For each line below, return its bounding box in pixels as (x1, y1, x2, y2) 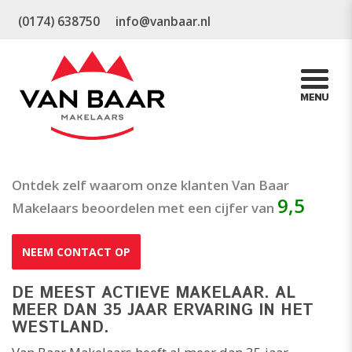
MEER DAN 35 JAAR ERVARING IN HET (12, 299, 313, 322)
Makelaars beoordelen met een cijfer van (12, 198, 277, 217)
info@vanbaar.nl (115, 13, 211, 30)
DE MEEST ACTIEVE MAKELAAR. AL (12, 281, 295, 305)
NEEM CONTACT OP (22, 244, 130, 259)
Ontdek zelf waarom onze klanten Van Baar (12, 175, 289, 194)
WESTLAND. (12, 316, 109, 339)
